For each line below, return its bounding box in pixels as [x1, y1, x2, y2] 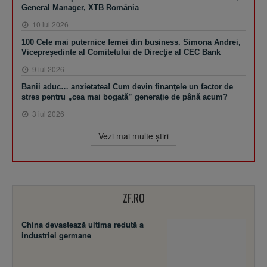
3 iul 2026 [30, 108, 64, 119]
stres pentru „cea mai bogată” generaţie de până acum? [21, 92, 228, 101]
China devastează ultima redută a [21, 218, 144, 230]
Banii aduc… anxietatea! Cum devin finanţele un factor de [21, 82, 233, 91]
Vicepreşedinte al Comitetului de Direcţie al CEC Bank [21, 47, 221, 57]
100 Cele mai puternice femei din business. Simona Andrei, [21, 37, 241, 46]
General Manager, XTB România [21, 2, 139, 12]
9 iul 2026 [30, 63, 64, 74]
